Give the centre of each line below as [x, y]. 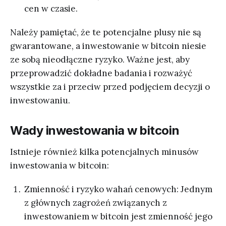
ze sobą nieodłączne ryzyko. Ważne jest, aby [100, 59]
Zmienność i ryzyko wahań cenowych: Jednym [118, 189]
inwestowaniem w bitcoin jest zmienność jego [118, 216]
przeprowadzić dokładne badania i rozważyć [101, 73]
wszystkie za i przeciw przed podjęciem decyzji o [110, 87]
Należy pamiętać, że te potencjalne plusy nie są [106, 32]
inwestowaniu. [40, 100]
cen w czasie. [51, 8]
